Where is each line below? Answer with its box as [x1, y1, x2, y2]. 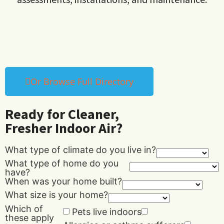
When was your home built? [5, 176, 122, 187]
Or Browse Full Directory [30, 75, 133, 88]
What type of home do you [5, 158, 118, 169]
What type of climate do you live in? [5, 144, 156, 155]
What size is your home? [5, 189, 108, 200]
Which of [5, 203, 43, 214]
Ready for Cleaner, [5, 105, 119, 123]
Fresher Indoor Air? [5, 119, 122, 137]
